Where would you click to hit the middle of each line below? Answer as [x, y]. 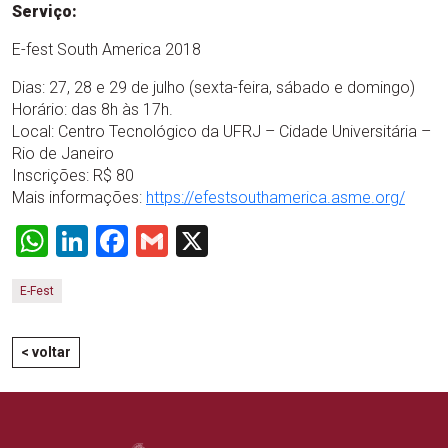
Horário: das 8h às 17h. [92, 109]
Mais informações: [79, 197]
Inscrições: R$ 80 [73, 175]
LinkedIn [146, 241]
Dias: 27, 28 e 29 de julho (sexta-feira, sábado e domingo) [213, 87]
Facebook [194, 241]
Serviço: [44, 11]
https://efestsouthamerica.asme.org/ [275, 197]
